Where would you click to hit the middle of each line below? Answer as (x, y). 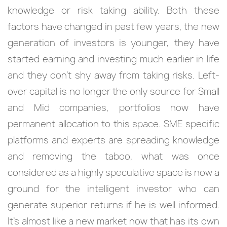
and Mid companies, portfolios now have (113, 108)
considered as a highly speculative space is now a (113, 173)
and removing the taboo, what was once (113, 156)
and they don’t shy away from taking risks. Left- (113, 75)
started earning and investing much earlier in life (113, 59)
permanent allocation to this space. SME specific (113, 124)
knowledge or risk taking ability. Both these (113, 10)
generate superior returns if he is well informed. (113, 205)
